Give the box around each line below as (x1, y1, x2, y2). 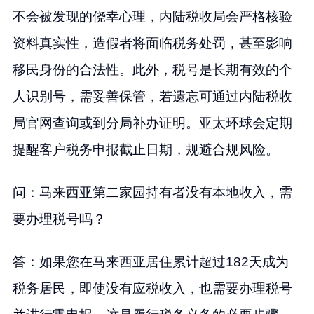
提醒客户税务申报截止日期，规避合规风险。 (12, 142, 279, 158)
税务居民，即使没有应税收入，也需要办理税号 (12, 281, 292, 296)
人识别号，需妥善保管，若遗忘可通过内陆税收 (12, 89, 292, 104)
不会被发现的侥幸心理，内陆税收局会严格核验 (12, 9, 292, 25)
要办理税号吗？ (12, 212, 106, 227)
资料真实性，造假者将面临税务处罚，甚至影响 (12, 36, 292, 51)
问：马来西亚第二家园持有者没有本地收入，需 (12, 185, 292, 200)
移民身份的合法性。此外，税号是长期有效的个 (12, 62, 292, 78)
